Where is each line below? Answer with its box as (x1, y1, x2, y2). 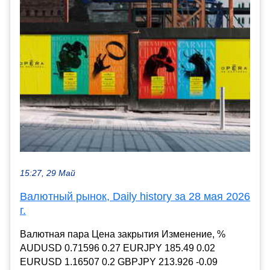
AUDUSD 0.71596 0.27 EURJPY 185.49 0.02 (20, 243, 215, 254)
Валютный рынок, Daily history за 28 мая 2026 (20, 190, 250, 203)
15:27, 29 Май (20, 169, 75, 178)
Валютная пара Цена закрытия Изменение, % (20, 229, 225, 240)
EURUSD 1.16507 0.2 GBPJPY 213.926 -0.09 (20, 257, 218, 268)
